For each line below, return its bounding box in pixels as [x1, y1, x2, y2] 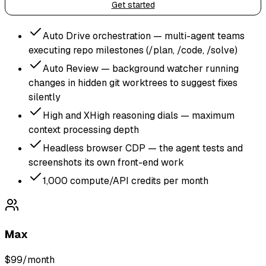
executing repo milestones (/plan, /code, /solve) [28, 44, 237, 57]
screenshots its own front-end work [28, 156, 184, 169]
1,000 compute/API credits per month [43, 175, 208, 188]
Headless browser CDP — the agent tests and [43, 142, 243, 155]
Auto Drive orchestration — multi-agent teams [43, 30, 245, 43]
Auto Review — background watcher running [43, 62, 239, 75]
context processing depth [28, 123, 139, 137]
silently [28, 91, 61, 104]
